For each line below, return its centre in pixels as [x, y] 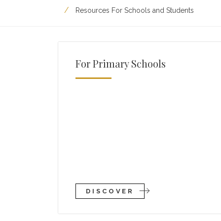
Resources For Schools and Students [135, 10]
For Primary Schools [121, 63]
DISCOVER [110, 191]
